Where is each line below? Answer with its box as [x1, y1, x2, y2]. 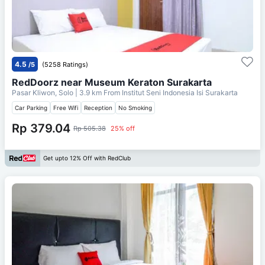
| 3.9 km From [75, 88, 120, 97]
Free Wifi [53, 104, 78, 111]
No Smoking [118, 104, 152, 111]
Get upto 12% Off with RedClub [43, 154, 131, 162]
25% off [111, 124, 135, 132]
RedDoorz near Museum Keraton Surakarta [12, 76, 212, 88]
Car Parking [15, 104, 47, 111]
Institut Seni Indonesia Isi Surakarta [122, 88, 238, 97]
